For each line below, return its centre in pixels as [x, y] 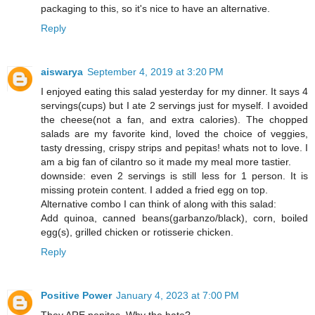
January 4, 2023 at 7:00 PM [178, 295]
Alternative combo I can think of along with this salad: [159, 204]
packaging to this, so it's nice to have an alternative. [155, 8]
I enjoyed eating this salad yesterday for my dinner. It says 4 [174, 91]
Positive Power [76, 295]
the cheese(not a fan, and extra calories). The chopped [174, 119]
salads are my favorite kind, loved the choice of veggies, [174, 133]
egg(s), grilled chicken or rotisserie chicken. [137, 232]
